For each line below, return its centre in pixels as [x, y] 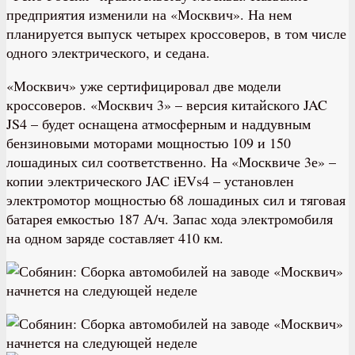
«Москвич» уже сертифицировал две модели [144, 85]
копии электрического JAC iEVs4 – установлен [150, 180]
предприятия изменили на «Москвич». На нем [149, 14]
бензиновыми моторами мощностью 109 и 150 [149, 142]
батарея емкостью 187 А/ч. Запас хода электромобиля [170, 218]
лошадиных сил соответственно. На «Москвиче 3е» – [171, 161]
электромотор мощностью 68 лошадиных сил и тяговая [176, 199]
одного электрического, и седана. [108, 52]
